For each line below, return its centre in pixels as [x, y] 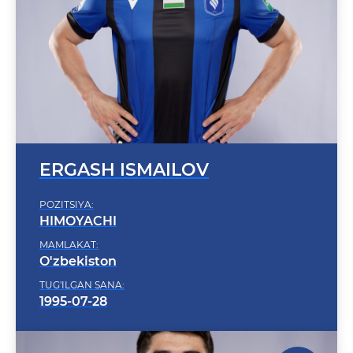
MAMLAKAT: [69, 224]
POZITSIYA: [67, 184]
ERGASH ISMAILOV [124, 149]
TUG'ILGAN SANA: [82, 264]
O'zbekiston [78, 241]
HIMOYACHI [78, 201]
